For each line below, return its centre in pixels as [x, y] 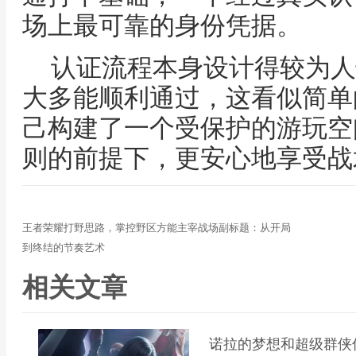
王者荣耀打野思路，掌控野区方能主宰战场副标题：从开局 [157, 228]
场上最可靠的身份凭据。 [162, 25]
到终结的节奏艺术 [64, 248]
